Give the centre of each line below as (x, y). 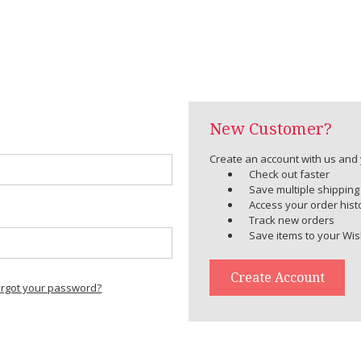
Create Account (277, 277)
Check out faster (290, 174)
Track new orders (292, 220)
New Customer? (271, 129)
